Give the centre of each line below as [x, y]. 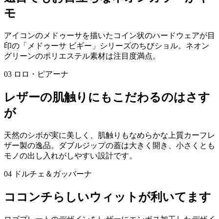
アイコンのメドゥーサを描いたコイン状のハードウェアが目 [109, 36]
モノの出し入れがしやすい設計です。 [70, 156]
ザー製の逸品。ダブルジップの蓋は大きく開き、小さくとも [109, 146]
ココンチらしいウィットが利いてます [108, 197]
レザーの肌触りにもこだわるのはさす [107, 98]
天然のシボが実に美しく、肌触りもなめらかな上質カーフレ [109, 135]
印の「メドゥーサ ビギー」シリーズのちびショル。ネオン [107, 46]
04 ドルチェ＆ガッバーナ [52, 174]
